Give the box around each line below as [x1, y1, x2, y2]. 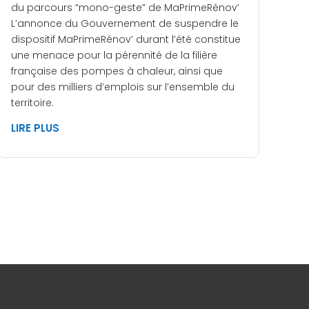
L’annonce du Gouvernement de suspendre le [11, 17, 239, 31]
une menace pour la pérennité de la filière [11, 48, 217, 63]
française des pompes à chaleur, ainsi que [11, 64, 223, 79]
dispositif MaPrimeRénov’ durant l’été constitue [11, 32, 241, 47]
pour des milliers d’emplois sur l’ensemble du [11, 80, 235, 94]
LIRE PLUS [11, 121, 59, 136]
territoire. [11, 96, 54, 110]
